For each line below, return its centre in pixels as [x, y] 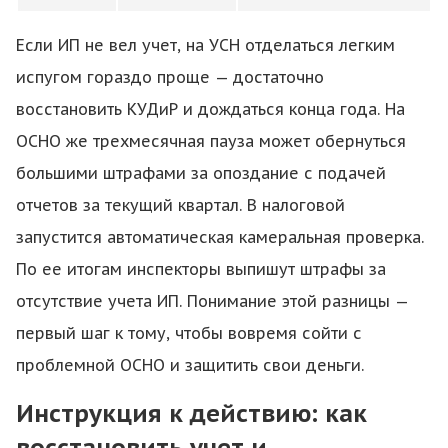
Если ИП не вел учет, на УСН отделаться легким [205, 45]
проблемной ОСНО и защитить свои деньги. [190, 365]
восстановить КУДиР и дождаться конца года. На [210, 109]
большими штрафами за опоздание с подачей [201, 173]
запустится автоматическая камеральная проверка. [220, 237]
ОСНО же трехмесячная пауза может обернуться [211, 141]
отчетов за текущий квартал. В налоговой [180, 205]
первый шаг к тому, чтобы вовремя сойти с [189, 333]
